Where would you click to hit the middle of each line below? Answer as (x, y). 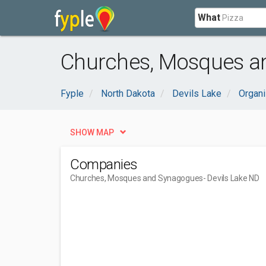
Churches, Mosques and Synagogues (137, 178)
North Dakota (128, 94)
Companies (104, 164)
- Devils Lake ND (231, 178)
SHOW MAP (92, 132)
